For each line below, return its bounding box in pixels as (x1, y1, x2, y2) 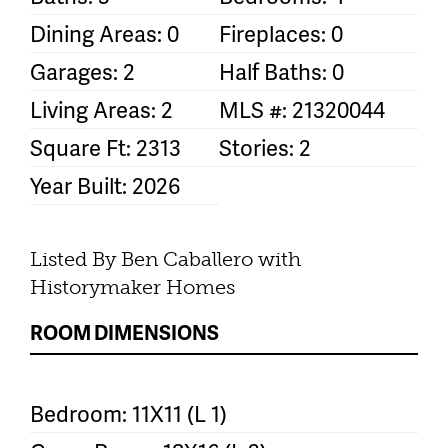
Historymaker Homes (30, 274, 235, 299)
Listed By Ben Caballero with (30, 246, 301, 271)
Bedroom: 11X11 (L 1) (30, 397, 227, 429)
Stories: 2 (219, 131, 311, 163)
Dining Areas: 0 (30, 17, 179, 49)
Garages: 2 (30, 55, 135, 87)
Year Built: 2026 (30, 169, 180, 201)
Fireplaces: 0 (219, 17, 343, 49)
